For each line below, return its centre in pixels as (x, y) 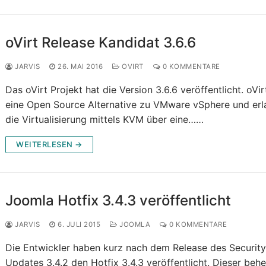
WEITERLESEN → (49, 145)
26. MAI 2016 (80, 67)
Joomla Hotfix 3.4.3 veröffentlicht (118, 201)
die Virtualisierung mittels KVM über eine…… (105, 120)
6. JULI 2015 (79, 225)
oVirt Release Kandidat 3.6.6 (101, 43)
